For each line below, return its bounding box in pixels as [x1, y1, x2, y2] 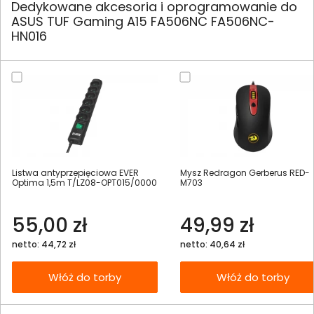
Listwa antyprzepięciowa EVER [12, 167, 139, 179]
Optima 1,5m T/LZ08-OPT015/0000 [12, 177, 157, 189]
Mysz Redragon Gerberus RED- [180, 167, 310, 179]
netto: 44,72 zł [12, 238, 76, 251]
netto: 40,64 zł [180, 238, 245, 251]
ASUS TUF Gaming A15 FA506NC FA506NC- [11, 13, 275, 31]
